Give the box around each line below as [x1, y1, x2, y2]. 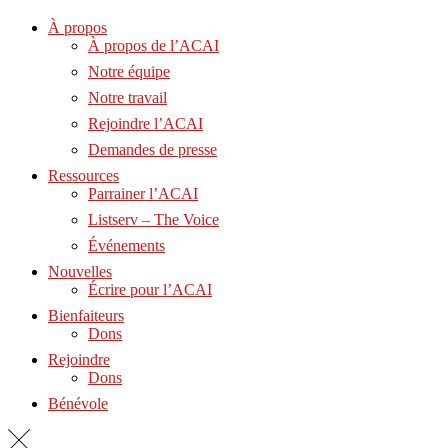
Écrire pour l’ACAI [88, 280, 212, 298]
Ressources [48, 166, 119, 184]
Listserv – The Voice [88, 210, 219, 228]
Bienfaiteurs [48, 306, 124, 324]
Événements [88, 236, 165, 254]
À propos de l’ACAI [88, 36, 219, 54]
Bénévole [48, 394, 108, 412]
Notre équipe [88, 62, 170, 80]
